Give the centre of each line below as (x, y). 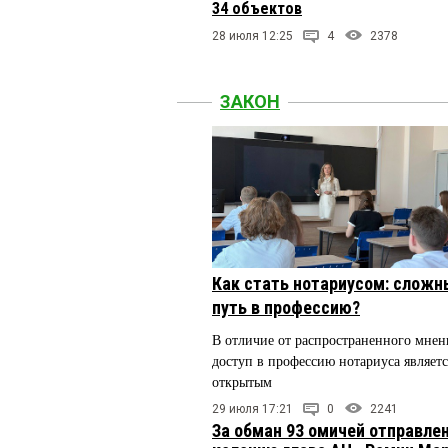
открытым (242, 383)
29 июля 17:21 (252, 409)
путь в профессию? (286, 308)
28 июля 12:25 (252, 36)
